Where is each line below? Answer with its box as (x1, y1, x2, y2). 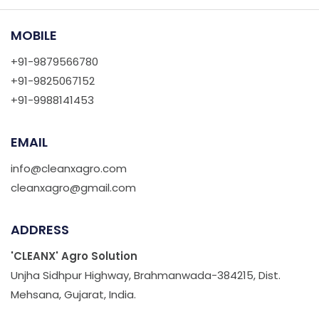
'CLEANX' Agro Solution (11, 248, 137, 263)
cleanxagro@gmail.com (11, 179, 136, 195)
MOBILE (11, 26, 57, 44)
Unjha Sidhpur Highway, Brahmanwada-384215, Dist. (11, 267, 281, 283)
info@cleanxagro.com (11, 160, 127, 176)
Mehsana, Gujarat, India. (11, 286, 136, 302)
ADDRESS (11, 220, 69, 239)
